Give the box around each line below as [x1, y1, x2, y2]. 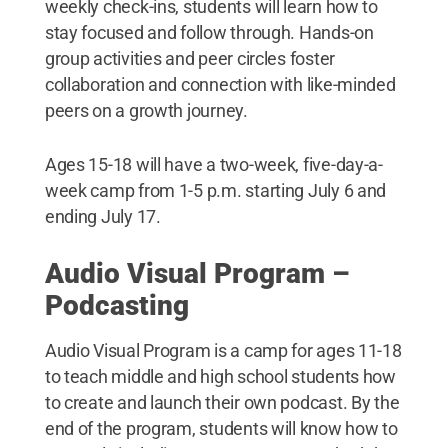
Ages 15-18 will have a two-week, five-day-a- [44, 153, 383, 175]
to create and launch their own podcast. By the [44, 391, 400, 413]
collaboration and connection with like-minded [44, 73, 396, 95]
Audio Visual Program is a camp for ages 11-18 [44, 339, 402, 361]
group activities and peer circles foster [44, 47, 335, 69]
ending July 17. [44, 205, 161, 227]
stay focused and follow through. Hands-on [44, 21, 374, 43]
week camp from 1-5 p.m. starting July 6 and [44, 179, 387, 201]
